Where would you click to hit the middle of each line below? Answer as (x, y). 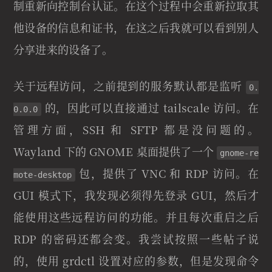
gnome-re (240, 153)
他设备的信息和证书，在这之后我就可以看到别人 (136, 28)
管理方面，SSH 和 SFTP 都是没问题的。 (136, 130)
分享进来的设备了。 (63, 49)
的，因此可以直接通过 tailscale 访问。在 (150, 108)
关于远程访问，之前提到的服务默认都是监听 (130, 86)
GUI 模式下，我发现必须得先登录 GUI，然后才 (136, 195)
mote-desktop (42, 175)
